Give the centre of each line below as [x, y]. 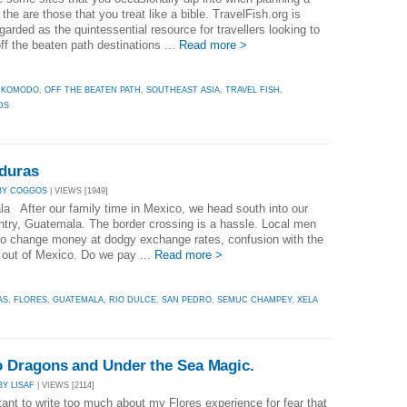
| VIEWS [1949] [78, 190]
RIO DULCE [133, 299]
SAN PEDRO [187, 299]
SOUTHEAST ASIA [183, 89]
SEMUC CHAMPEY [254, 299]
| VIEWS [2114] [65, 385]
